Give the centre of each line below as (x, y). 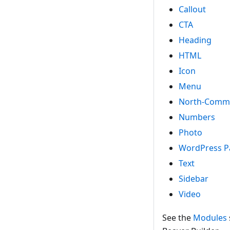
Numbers (197, 117)
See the (178, 218)
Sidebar (194, 179)
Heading (195, 40)
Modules (210, 218)
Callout (192, 9)
